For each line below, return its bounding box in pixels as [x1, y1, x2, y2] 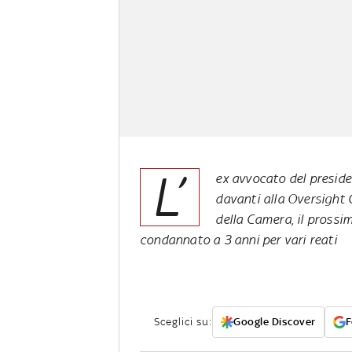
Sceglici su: [154, 316, 212, 328]
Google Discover [233, 316, 316, 328]
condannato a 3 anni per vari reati [140, 232, 337, 248]
